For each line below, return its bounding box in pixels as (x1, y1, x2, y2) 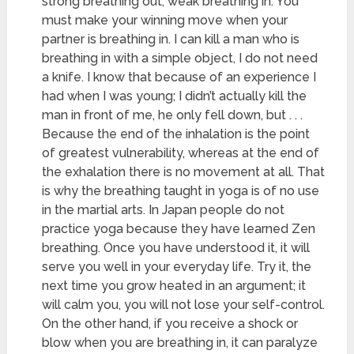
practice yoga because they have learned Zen (42, 221, 316, 237)
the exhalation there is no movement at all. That (42, 164, 326, 180)
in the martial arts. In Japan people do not (42, 202, 285, 218)
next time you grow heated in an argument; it (42, 278, 307, 294)
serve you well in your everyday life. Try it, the (42, 259, 312, 275)
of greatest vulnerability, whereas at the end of (42, 145, 320, 161)
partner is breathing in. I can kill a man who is (42, 32, 300, 47)
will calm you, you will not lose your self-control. (42, 297, 326, 313)
